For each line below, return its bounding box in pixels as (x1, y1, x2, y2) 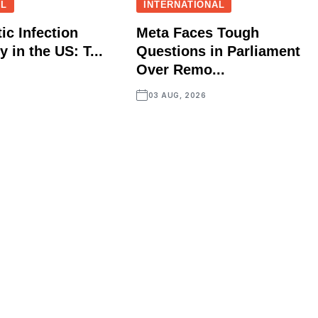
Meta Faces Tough (136, 24, 260, 40)
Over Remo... (136, 61, 226, 77)
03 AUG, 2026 (148, 90, 207, 99)
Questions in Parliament (136, 43, 301, 59)
